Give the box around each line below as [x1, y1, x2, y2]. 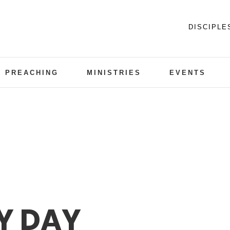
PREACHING [5, 68, 59, 76]
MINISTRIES [86, 68, 141, 76]
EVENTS [169, 68, 206, 76]
